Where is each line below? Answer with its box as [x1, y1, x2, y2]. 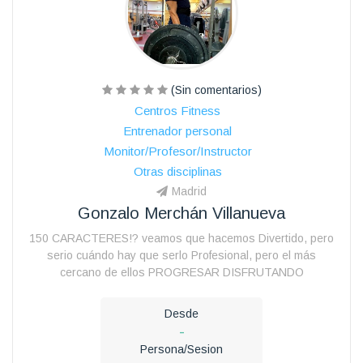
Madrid [172, 184, 207, 198]
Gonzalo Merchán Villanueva [78, 203, 285, 222]
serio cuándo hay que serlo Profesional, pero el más [47, 248, 316, 262]
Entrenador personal [123, 123, 232, 138]
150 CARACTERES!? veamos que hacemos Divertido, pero [29, 231, 334, 245]
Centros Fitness [135, 103, 220, 117]
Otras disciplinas [133, 164, 222, 178]
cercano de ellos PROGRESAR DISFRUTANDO [59, 265, 304, 279]
